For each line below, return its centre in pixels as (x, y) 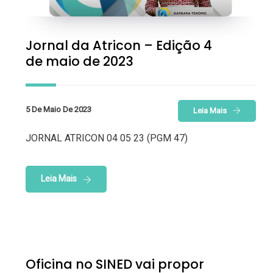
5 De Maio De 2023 (58, 109)
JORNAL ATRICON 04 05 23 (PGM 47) (107, 138)
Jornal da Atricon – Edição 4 (119, 45)
